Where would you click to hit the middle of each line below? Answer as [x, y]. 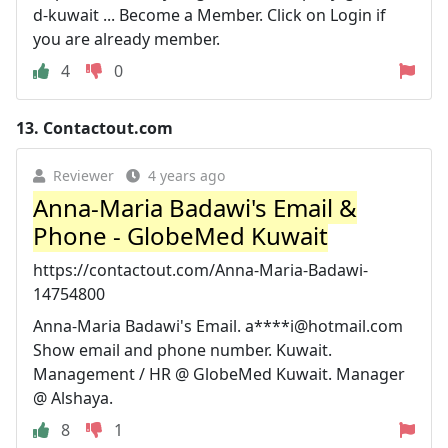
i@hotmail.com [346, 325]
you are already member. [126, 38]
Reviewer [83, 175]
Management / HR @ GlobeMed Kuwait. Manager [219, 373]
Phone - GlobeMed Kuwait [180, 235]
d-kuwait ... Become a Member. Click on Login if [209, 14]
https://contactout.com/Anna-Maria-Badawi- [200, 269]
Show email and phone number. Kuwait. [182, 349]
